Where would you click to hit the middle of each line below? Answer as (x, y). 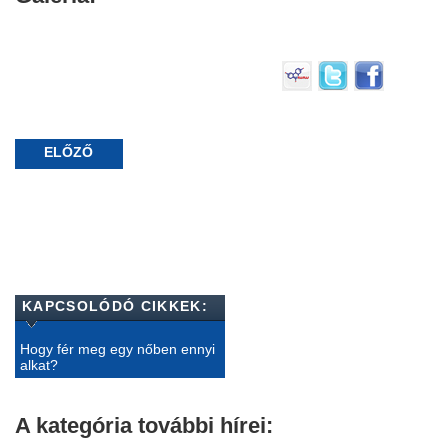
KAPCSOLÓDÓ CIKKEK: (115, 305)
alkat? (39, 364)
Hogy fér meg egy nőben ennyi (117, 348)
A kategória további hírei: (144, 425)
